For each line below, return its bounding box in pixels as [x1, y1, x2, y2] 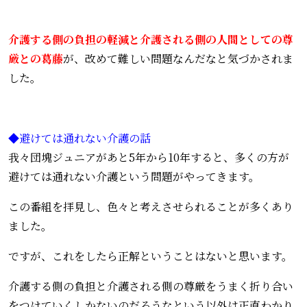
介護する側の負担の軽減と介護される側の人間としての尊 [8, 31, 293, 47]
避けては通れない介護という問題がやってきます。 [8, 168, 260, 184]
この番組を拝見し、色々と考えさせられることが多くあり [8, 198, 293, 214]
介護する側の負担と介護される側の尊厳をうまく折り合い [8, 278, 293, 294]
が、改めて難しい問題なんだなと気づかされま [63, 50, 293, 66]
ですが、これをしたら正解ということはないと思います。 [8, 247, 293, 264]
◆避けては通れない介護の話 [8, 130, 151, 146]
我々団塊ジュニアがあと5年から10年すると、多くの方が [8, 149, 289, 165]
